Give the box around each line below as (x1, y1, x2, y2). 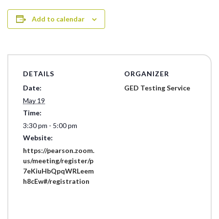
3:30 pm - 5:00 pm (23, 121, 77, 130)
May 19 (23, 96, 45, 105)
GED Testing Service (124, 83, 190, 92)
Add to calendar (31, 14, 85, 23)
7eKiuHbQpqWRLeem (23, 166, 94, 175)
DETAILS (23, 69, 54, 78)
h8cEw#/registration (23, 176, 89, 185)
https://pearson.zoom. (23, 146, 94, 154)
